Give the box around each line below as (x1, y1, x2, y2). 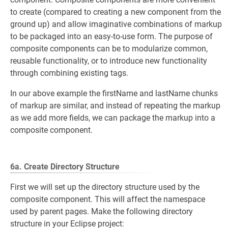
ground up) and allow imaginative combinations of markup (10, 19, 222, 29)
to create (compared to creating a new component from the (10, 7, 221, 17)
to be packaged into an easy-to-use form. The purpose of (10, 32, 213, 41)
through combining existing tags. (10, 68, 128, 78)
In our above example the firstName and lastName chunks (10, 89, 218, 98)
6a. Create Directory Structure (10, 162, 120, 172)
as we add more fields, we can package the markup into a (10, 113, 215, 123)
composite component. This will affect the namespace (10, 194, 205, 204)
